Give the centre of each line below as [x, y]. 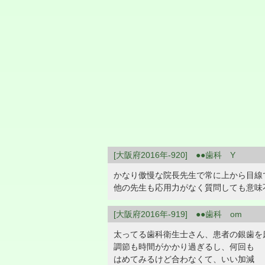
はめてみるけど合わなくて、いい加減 [184, 259]
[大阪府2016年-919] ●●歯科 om [178, 214]
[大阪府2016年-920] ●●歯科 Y [174, 155]
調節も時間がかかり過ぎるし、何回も [184, 247]
